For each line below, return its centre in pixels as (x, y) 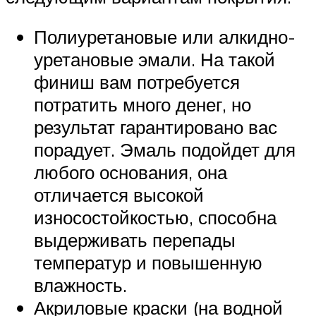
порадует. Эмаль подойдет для (165, 150)
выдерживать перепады (135, 240)
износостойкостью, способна (155, 218)
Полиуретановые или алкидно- (165, 37)
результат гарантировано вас (156, 127)
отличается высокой (119, 195)
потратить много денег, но (142, 105)
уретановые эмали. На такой (154, 60)
